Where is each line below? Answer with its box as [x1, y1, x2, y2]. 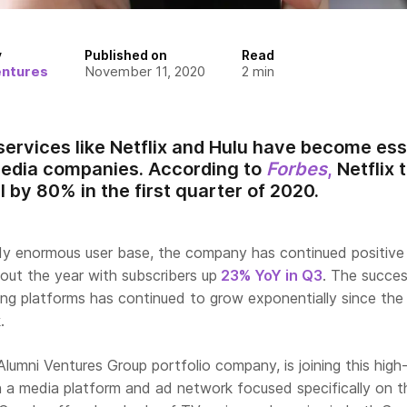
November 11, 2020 [84, 63, 205, 80]
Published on [84, 47, 167, 63]
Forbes [266, 158, 327, 180]
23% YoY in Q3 [217, 266, 323, 284]
